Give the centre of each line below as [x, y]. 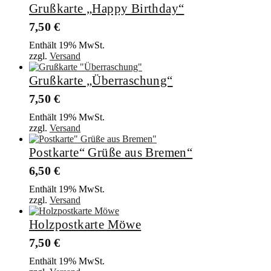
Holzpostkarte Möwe [85, 225]
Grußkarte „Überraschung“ [101, 81]
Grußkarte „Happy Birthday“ [107, 9]
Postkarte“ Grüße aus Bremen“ [111, 153]
